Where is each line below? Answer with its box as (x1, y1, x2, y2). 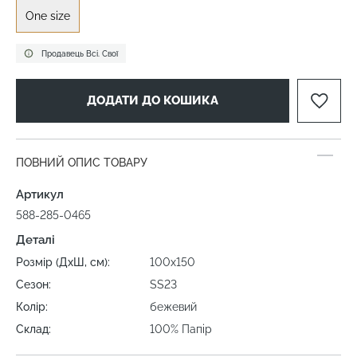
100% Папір (150, 323, 213, 336)
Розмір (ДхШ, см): (16, 256, 110, 269)
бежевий (150, 300, 198, 314)
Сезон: (16, 278, 51, 292)
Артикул (16, 187, 64, 202)
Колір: (16, 300, 48, 314)
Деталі (16, 233, 55, 248)
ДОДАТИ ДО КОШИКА (87, 93, 218, 108)
